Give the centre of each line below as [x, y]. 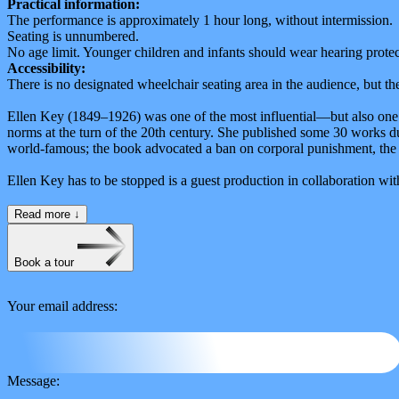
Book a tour [46, 262]
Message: [33, 380]
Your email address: [62, 305]
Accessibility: [46, 68]
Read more [44, 214]
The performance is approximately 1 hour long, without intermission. [200, 20]
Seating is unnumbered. [73, 36]
